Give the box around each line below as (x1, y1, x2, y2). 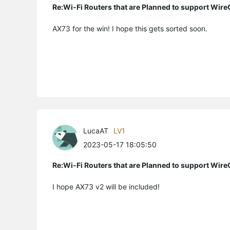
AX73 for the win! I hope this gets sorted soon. (52, 24, 209, 33)
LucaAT (83, 126, 108, 135)
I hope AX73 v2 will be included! (52, 182, 160, 191)
